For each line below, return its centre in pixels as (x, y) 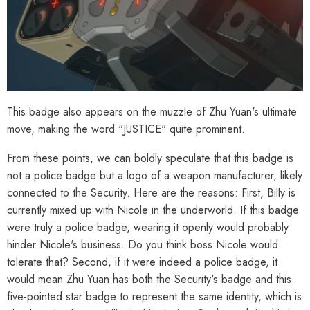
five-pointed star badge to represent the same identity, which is (154, 296)
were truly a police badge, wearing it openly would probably (148, 227)
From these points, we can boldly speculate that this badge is (150, 158)
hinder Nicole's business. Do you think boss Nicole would (143, 244)
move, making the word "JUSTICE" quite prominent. (126, 129)
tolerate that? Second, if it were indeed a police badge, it (142, 262)
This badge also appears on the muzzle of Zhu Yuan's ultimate (152, 111)
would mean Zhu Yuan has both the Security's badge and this (149, 279)
